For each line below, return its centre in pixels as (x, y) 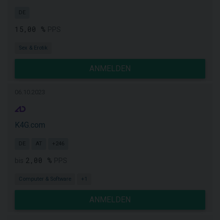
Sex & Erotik (33, 48)
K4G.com (30, 125)
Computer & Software (45, 179)
